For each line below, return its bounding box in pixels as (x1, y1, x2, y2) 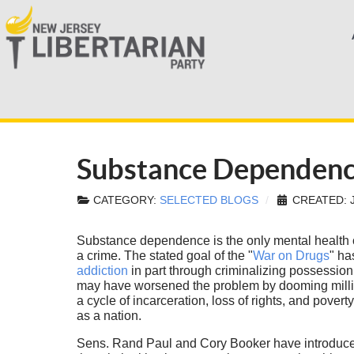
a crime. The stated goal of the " (76, 249, 253, 263)
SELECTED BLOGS (159, 194, 258, 207)
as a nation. (76, 309, 145, 323)
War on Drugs (252, 249, 330, 263)
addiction (76, 264, 131, 278)
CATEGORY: (89, 194, 160, 207)
